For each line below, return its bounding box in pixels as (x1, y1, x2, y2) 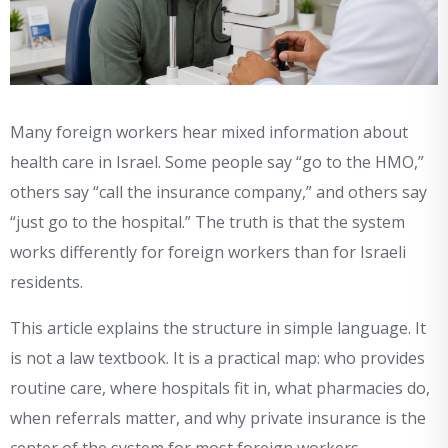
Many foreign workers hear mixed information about (10, 121, 408, 144)
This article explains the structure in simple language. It (10, 317, 426, 340)
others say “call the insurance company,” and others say (10, 181, 427, 204)
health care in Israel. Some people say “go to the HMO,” (10, 151, 424, 174)
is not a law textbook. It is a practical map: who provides (10, 347, 425, 370)
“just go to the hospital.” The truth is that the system (10, 211, 405, 234)
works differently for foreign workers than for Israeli (10, 241, 406, 264)
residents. (10, 271, 83, 294)
